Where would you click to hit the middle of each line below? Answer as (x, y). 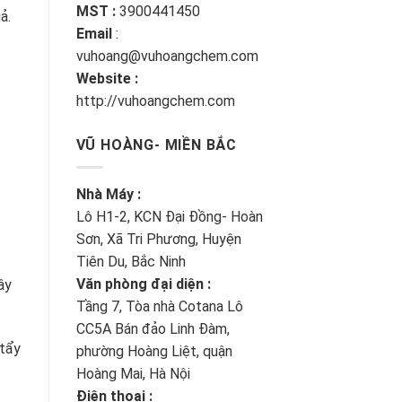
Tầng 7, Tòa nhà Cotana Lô (159, 307)
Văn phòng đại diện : (143, 284)
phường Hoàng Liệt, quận (154, 352)
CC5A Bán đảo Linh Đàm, (153, 329)
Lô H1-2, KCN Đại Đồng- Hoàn (169, 217)
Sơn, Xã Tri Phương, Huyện (158, 240)
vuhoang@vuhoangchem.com (167, 57)
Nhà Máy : (108, 195)
